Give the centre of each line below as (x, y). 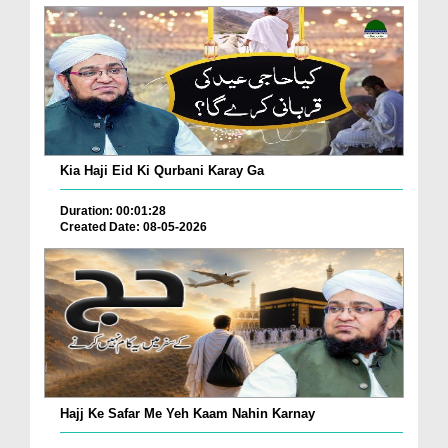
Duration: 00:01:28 (113, 210)
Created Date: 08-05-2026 (133, 226)
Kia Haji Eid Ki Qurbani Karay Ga (162, 170)
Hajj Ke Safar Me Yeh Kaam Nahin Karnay (187, 413)
